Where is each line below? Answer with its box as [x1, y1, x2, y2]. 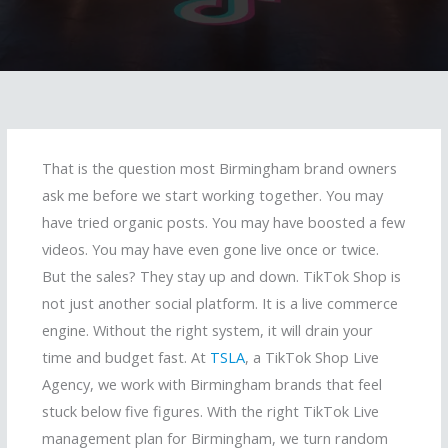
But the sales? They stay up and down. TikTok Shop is [42, 266, 401, 287]
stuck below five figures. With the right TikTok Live [42, 401, 379, 422]
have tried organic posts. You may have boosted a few [42, 212, 405, 233]
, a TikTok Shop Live [245, 347, 379, 368]
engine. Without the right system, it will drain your [42, 320, 373, 341]
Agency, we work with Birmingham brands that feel [42, 374, 382, 395]
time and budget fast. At [42, 347, 210, 368]
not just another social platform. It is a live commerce [42, 293, 398, 314]
